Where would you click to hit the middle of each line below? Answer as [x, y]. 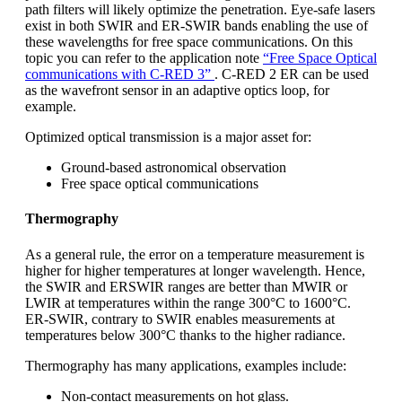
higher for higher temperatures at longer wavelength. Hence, [195, 270]
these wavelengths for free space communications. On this [189, 42]
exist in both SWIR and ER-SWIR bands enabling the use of [197, 26]
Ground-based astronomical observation [174, 168]
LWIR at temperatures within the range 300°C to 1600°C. [188, 302]
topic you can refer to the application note [144, 58]
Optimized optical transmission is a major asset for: [168, 137]
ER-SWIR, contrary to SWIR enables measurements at [180, 319]
